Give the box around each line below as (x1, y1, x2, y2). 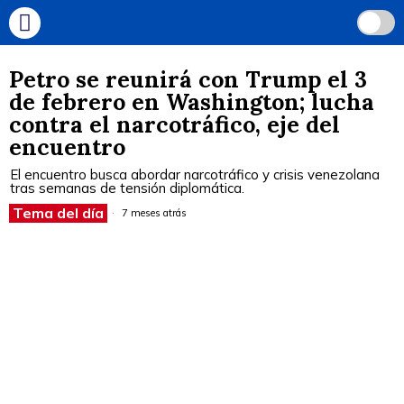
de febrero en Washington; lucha (9, 87, 374, 116)
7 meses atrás (119, 207, 187, 219)
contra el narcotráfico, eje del (9, 110, 340, 139)
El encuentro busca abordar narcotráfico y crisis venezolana (10, 166, 380, 183)
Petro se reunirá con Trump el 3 (9, 65, 367, 94)
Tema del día (13, 204, 104, 222)
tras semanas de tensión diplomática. (10, 179, 244, 197)
